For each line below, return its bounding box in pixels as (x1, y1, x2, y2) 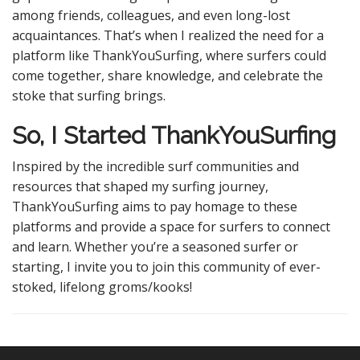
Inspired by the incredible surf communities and (12, 157, 299, 175)
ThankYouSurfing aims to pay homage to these (12, 198, 297, 215)
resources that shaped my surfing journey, (12, 178, 268, 195)
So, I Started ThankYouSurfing (12, 121, 336, 149)
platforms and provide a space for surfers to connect (12, 218, 330, 235)
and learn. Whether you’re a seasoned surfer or (12, 238, 298, 256)
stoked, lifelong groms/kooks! (12, 278, 192, 296)
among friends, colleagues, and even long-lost (12, 6, 290, 24)
